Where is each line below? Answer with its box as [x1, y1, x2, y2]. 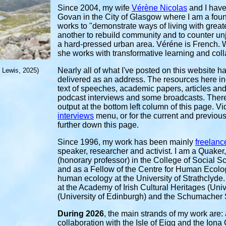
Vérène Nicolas [132, 4, 187, 12]
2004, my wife [80, 4, 132, 12]
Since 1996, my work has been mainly [58, 138, 193, 146]
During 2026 [58, 209, 104, 218]
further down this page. [58, 121, 141, 129]
